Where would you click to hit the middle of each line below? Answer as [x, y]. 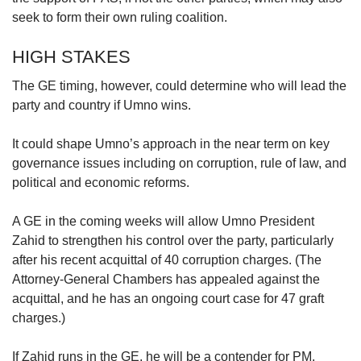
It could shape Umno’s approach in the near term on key [171, 143]
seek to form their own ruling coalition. [120, 17]
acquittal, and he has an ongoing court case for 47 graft [168, 298]
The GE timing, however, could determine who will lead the [179, 85]
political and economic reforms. [101, 182]
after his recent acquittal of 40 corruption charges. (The [167, 259]
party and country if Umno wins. [102, 105]
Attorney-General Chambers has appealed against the [166, 279]
